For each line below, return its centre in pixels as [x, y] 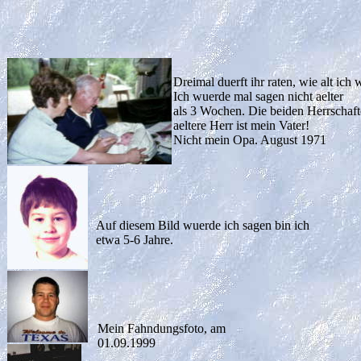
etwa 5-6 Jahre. [135, 240]
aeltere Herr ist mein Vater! [241, 125]
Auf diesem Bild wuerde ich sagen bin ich [203, 225]
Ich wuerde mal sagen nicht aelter [258, 96]
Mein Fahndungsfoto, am [162, 328]
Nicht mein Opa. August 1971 [250, 140]
